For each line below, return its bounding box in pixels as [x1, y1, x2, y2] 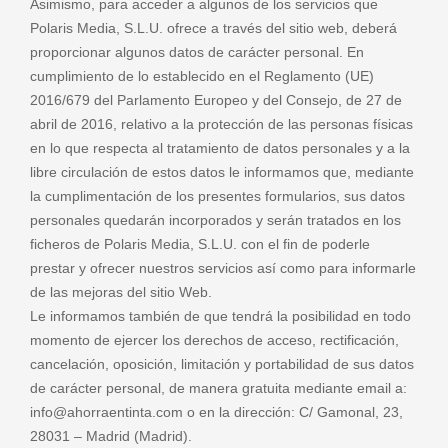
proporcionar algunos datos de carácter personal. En [30, 43, 364, 60]
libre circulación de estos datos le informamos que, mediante [30, 163, 414, 180]
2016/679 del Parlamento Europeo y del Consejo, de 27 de [30, 91, 402, 108]
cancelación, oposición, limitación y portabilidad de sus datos [30, 355, 414, 372]
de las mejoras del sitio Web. [30, 283, 212, 300]
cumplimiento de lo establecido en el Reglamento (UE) [30, 67, 374, 84]
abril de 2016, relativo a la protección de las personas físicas [30, 115, 413, 132]
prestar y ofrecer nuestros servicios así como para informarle [30, 259, 416, 276]
